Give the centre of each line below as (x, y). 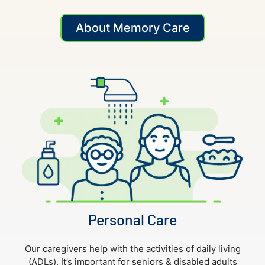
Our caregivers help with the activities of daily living (132, 248)
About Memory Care (132, 28)
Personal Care (132, 219)
